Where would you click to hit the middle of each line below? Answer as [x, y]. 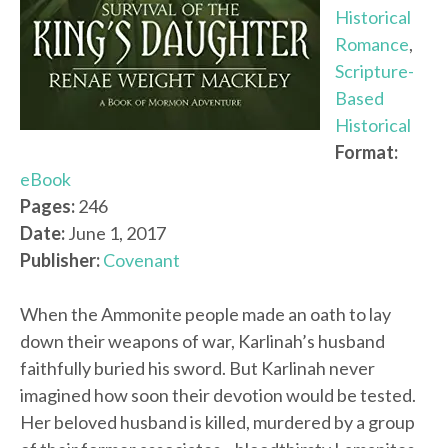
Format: [366, 152]
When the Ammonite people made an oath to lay [205, 314]
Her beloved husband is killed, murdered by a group [217, 422]
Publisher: [60, 260]
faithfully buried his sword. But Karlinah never [197, 368]
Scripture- [374, 71]
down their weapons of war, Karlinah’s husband [202, 341]
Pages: [47, 206]
